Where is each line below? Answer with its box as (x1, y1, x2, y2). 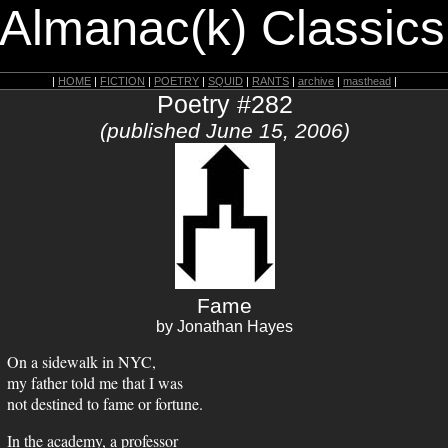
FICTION (100, 75, 145, 87)
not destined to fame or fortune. (7, 393, 203, 414)
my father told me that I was (7, 372, 183, 393)
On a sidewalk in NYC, (7, 351, 156, 372)
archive (298, 75, 334, 87)
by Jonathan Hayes (156, 318, 293, 335)
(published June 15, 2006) (99, 119, 350, 142)
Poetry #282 (156, 90, 293, 118)
